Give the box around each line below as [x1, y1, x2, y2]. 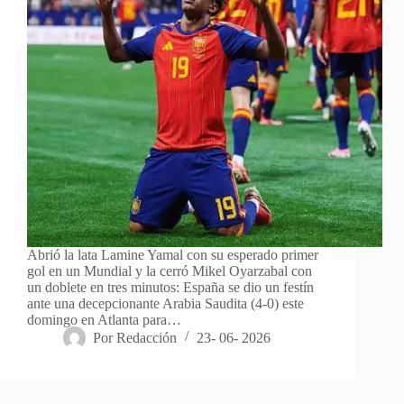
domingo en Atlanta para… [27, 311, 181, 327]
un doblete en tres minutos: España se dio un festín [27, 279, 314, 295]
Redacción [116, 329, 178, 345]
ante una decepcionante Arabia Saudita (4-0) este [27, 295, 304, 311]
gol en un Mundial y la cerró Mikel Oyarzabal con [27, 262, 312, 279]
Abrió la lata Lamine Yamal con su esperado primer [27, 246, 318, 262]
